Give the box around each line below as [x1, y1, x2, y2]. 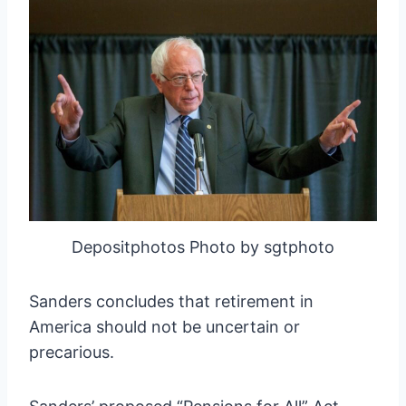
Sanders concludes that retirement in [29, 291, 314, 311]
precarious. [29, 342, 114, 362]
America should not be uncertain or [29, 316, 300, 336]
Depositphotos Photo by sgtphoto [72, 237, 334, 256]
